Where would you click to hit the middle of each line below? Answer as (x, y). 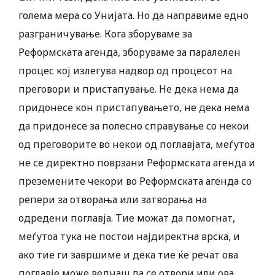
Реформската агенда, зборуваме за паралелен (130, 52)
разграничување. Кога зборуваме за (105, 34)
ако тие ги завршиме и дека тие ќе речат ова (128, 255)
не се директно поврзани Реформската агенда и (137, 163)
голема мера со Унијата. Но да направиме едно (134, 16)
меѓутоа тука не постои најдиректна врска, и (129, 237)
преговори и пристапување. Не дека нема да (129, 89)
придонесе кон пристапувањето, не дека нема (134, 108)
